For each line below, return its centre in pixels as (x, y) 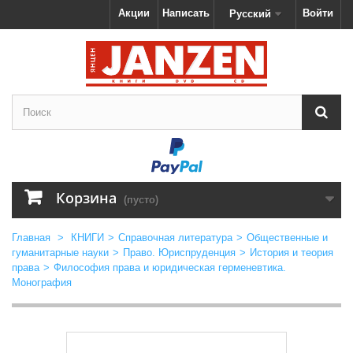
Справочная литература (175, 237)
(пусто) (141, 199)
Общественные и (287, 237)
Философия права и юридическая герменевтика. (170, 267)
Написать (186, 13)
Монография (42, 282)
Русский (250, 14)
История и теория (292, 252)
